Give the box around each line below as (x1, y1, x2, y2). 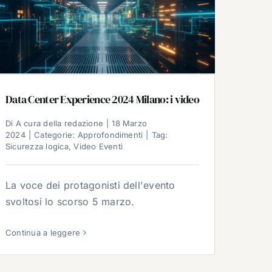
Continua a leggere (5, 227, 81, 237)
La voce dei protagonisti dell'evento (5, 179, 175, 192)
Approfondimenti (77, 130, 143, 140)
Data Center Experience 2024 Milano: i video (5, 92, 200, 107)
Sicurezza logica (5, 141, 69, 152)
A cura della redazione (15, 118, 104, 129)
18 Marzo (112, 118, 148, 129)
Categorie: (34, 130, 78, 140)
